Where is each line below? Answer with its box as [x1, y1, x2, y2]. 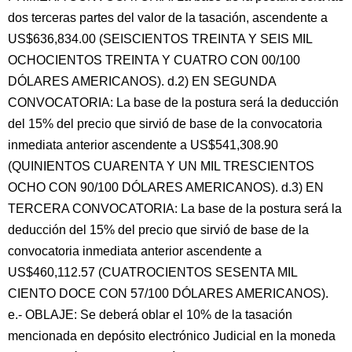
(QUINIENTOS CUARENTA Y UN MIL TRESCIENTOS [8, 159, 314, 173]
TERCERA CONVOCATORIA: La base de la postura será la [8, 202, 342, 215]
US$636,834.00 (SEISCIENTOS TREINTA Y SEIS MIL [8, 32, 312, 46]
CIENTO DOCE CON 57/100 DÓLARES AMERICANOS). [8, 287, 328, 300]
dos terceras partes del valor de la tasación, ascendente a [8, 11, 328, 24]
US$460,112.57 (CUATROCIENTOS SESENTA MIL [8, 266, 297, 279]
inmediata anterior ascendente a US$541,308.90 [8, 138, 278, 152]
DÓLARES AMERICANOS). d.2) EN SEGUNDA [8, 75, 276, 88]
